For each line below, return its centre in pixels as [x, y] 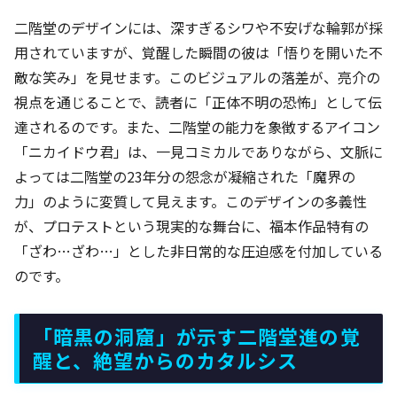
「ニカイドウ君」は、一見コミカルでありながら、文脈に [198, 151]
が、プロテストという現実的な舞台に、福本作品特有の [191, 226]
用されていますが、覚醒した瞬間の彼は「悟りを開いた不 [198, 52]
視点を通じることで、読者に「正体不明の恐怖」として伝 [198, 101]
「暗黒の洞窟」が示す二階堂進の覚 [197, 335]
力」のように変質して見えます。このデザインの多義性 [191, 201]
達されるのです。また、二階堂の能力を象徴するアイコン [197, 126]
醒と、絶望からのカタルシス [166, 359]
